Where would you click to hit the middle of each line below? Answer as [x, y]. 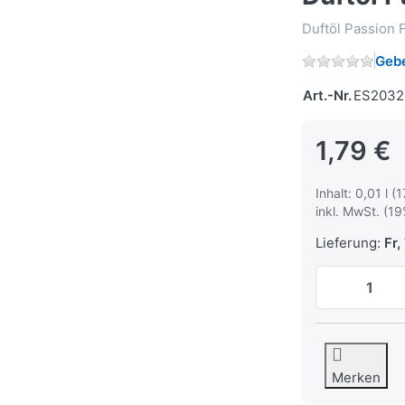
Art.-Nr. [327, 96]
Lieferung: [348, 243]
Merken [357, 378]
